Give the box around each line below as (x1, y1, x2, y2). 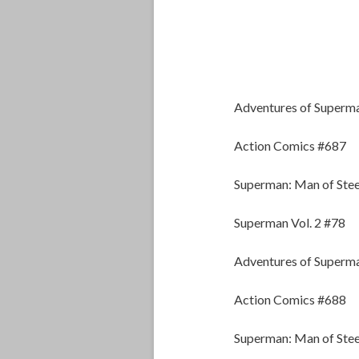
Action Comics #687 (234, 138, 346, 154)
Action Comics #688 (234, 292, 346, 308)
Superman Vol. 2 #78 (234, 215, 345, 231)
